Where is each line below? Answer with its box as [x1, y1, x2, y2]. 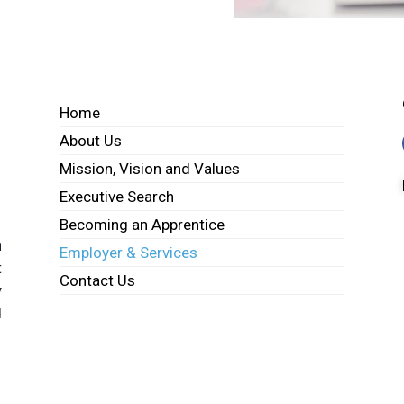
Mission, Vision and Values [59, 159, 240, 178]
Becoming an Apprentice [59, 215, 225, 234]
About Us [59, 131, 122, 150]
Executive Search [59, 187, 174, 206]
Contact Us [59, 271, 135, 289]
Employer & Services [59, 243, 197, 262]
